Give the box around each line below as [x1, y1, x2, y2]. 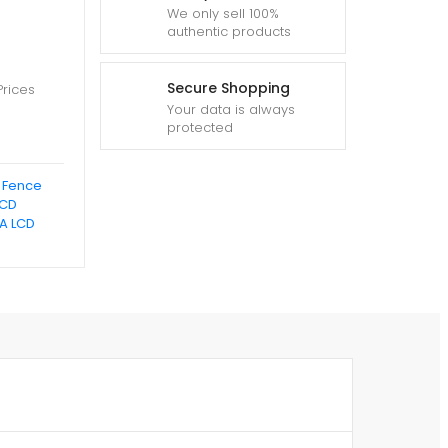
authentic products [167, 22, 291, 41]
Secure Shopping [167, 78, 290, 98]
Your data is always [167, 100, 295, 119]
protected [167, 118, 233, 137]
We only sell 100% [167, 4, 279, 23]
